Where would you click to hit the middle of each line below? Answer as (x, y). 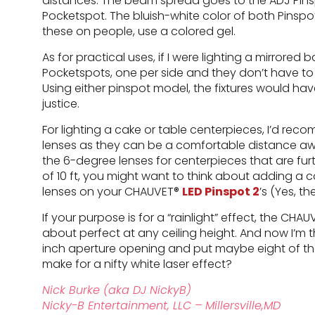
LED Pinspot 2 (221, 192)
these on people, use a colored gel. (139, 31)
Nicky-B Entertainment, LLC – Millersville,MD (161, 306)
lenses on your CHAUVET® (112, 192)
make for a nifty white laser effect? (137, 264)
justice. (61, 104)
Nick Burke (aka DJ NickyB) (117, 290)
